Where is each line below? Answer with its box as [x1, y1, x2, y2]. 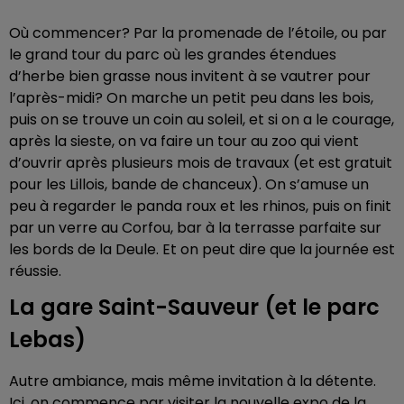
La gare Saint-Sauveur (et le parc [9, 291, 380, 322]
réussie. [9, 260, 61, 281]
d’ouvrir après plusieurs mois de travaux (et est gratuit [9, 151, 392, 173]
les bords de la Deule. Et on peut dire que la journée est [9, 238, 395, 260]
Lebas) [9, 324, 86, 354]
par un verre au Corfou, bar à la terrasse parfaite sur [9, 216, 381, 238]
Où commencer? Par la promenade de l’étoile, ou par [9, 22, 387, 43]
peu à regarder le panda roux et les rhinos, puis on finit [9, 195, 391, 216]
